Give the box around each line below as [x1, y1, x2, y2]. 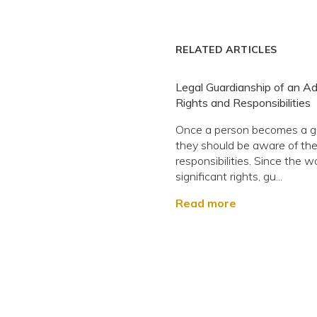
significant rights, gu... [175, 168, 282, 183]
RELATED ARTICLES [175, 42, 277, 56]
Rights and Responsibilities [175, 95, 311, 110]
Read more [175, 195, 236, 210]
